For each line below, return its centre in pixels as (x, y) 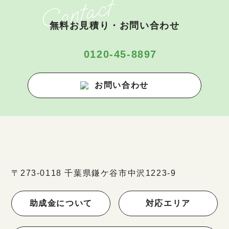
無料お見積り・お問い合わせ (114, 26)
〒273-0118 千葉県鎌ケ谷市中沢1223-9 (94, 173)
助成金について (61, 203)
